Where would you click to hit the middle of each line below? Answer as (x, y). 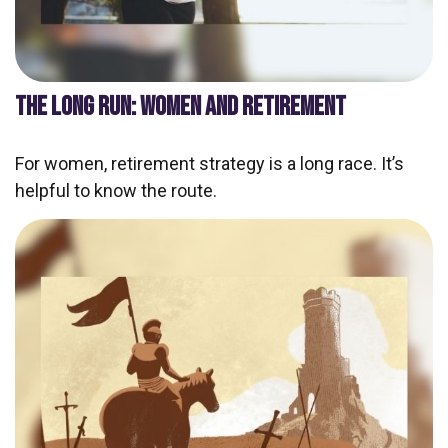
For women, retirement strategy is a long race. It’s (209, 164)
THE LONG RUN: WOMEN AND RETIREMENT (180, 107)
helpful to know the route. (116, 191)
